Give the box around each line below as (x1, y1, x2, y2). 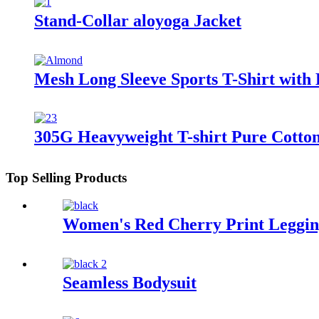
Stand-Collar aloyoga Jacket (34, 11, 241, 30)
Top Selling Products (6, 170, 127, 186)
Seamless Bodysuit (63, 273, 197, 292)
